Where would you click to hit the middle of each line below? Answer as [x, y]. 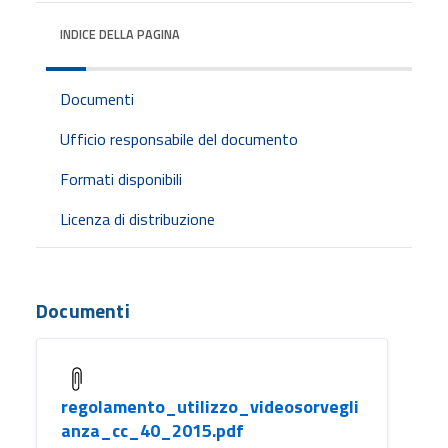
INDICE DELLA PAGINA [120, 34]
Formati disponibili [121, 178]
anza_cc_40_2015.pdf [152, 430]
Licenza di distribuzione [137, 218]
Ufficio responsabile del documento [179, 138]
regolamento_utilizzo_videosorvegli [210, 406]
